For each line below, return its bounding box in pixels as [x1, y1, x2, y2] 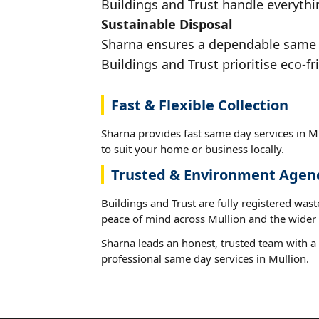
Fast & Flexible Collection [111, 95, 288, 115]
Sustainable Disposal [101, 15, 232, 33]
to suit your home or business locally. [101, 141, 284, 156]
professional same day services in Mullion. [101, 251, 309, 266]
